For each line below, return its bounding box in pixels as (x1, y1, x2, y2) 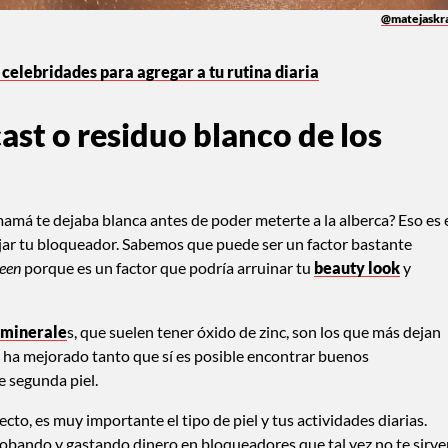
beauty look (314, 257, 400, 277)
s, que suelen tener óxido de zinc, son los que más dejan (67, 321, 441, 341)
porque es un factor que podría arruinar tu (21, 257, 314, 277)
